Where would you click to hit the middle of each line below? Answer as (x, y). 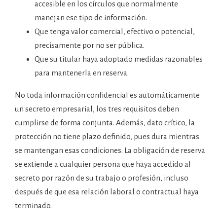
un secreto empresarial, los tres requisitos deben (97, 109)
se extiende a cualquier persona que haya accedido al (103, 164)
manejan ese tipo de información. (91, 18)
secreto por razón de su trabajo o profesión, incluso (102, 178)
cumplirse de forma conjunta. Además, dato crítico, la (105, 123)
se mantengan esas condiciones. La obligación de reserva (110, 150)
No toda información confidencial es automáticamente (107, 95)
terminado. (33, 205)
